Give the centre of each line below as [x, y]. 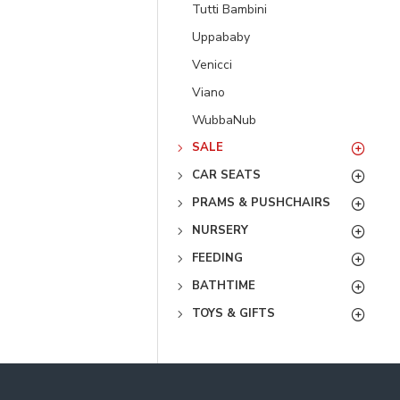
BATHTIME [224, 286]
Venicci [212, 65]
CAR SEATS [226, 175]
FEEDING [217, 258]
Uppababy [221, 37]
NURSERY [220, 230]
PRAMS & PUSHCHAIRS [261, 203]
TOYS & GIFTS [233, 313]
